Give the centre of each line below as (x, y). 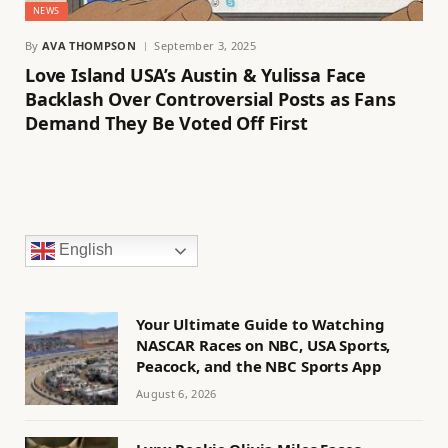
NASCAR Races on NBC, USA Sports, (263, 344)
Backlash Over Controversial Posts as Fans (210, 98)
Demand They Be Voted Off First (166, 122)
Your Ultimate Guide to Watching (260, 323)
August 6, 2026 (176, 393)
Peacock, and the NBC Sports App (259, 365)
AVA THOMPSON (89, 45)
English (84, 249)
